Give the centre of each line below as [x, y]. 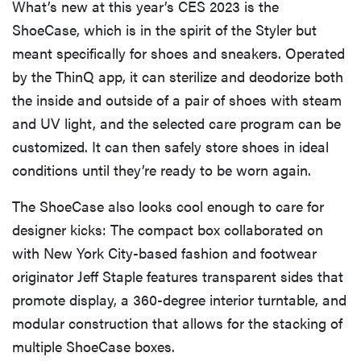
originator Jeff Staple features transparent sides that [178, 276]
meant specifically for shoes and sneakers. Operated [178, 52]
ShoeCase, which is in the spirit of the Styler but [164, 29]
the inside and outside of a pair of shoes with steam [177, 99]
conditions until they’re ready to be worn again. [162, 169]
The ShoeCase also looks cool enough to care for [168, 205]
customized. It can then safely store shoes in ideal [170, 146]
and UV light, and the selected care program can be [176, 122]
